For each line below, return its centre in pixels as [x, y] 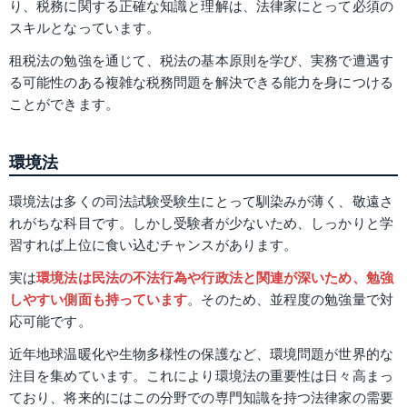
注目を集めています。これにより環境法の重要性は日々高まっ [201, 376]
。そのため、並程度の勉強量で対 [290, 300]
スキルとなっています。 [85, 28]
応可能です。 [50, 322]
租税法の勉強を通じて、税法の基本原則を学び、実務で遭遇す [201, 60]
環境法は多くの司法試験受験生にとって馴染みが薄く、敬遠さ [201, 202]
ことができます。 [64, 104]
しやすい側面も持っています [99, 300]
